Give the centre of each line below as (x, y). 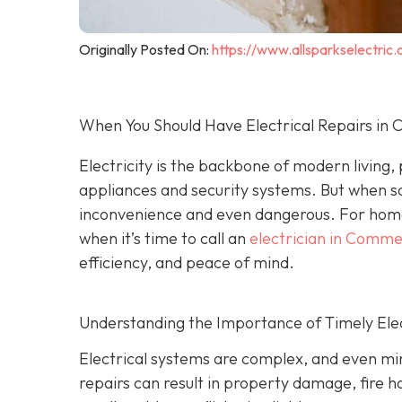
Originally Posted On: (145, 49)
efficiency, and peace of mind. (187, 262)
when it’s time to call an (164, 238)
